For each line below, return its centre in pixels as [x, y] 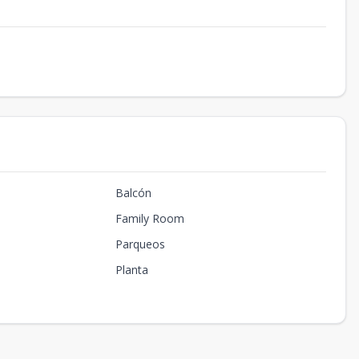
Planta [131, 269]
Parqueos [140, 244]
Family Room [149, 218]
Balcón [133, 192]
